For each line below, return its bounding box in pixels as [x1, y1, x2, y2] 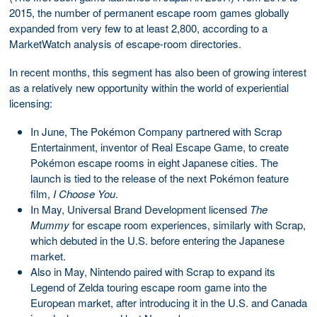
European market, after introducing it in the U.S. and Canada [30, 294, 307, 310]
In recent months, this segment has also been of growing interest [9, 64, 306, 79]
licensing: [9, 95, 52, 110]
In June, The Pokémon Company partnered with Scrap [30, 123, 282, 139]
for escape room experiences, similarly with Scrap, [69, 217, 306, 232]
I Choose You [53, 185, 115, 201]
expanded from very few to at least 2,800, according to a [9, 20, 267, 35]
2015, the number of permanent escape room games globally [9, 4, 289, 20]
